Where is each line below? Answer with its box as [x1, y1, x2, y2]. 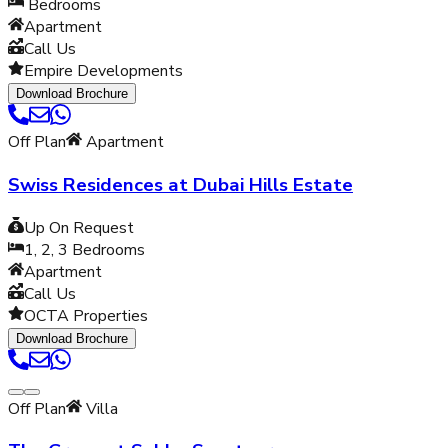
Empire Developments [24, 60, 183, 83]
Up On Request [24, 216, 134, 239]
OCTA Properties [24, 304, 148, 327]
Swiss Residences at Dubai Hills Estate [8, 171, 353, 198]
